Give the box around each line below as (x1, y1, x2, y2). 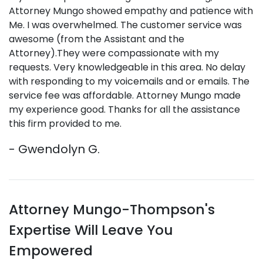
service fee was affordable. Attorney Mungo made (9, 89, 241, 102)
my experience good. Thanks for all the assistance (9, 103, 240, 116)
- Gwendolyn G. (9, 141, 100, 157)
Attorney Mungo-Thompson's (9, 200, 215, 219)
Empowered (9, 241, 93, 260)
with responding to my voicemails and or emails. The (9, 75, 249, 88)
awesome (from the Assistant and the (9, 32, 184, 46)
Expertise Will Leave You (9, 220, 173, 240)
